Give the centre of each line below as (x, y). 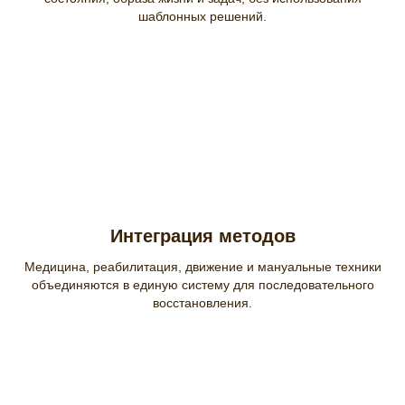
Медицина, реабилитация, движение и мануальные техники (202, 266)
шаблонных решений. (202, 16)
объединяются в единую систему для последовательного (202, 284)
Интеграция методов (202, 235)
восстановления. (202, 302)
